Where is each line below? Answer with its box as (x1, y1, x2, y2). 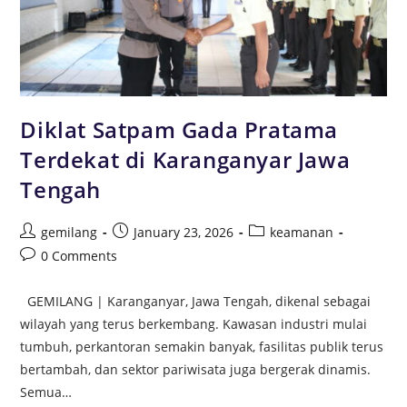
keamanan (270, 223, 334, 241)
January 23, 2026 (134, 223, 234, 241)
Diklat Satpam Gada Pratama (20, 114, 339, 144)
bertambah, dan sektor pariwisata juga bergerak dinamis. (20, 360, 372, 378)
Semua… (20, 382, 73, 401)
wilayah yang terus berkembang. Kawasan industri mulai (20, 314, 368, 333)
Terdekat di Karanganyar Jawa (20, 144, 351, 174)
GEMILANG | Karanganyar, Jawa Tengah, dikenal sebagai (20, 292, 372, 310)
